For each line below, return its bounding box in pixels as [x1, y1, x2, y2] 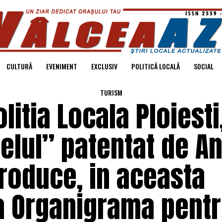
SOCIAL [194, 61, 214, 71]
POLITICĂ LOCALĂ [131, 61, 180, 71]
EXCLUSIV [91, 61, 117, 71]
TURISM [100, 87, 122, 98]
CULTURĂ [6, 61, 32, 71]
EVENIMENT [46, 61, 77, 71]
